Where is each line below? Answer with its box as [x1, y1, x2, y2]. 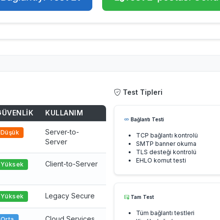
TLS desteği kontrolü [136, 148, 196, 156]
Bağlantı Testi [129, 116, 164, 122]
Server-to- [45, 128, 79, 136]
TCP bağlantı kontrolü [136, 132, 198, 139]
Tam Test [129, 194, 154, 200]
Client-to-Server [45, 160, 98, 168]
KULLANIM [45, 109, 83, 117]
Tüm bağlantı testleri [136, 209, 194, 217]
